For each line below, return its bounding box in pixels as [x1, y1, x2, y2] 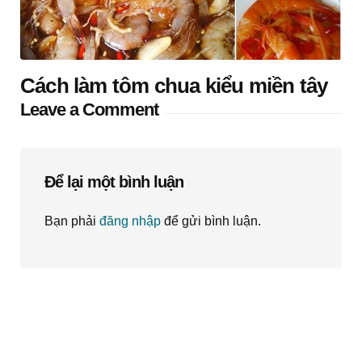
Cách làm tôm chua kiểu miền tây [20, 74, 328, 99]
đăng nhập [99, 213, 161, 228]
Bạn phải [44, 213, 99, 228]
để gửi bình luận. [161, 213, 261, 228]
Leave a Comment [20, 99, 158, 120]
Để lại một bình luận [44, 172, 183, 191]
